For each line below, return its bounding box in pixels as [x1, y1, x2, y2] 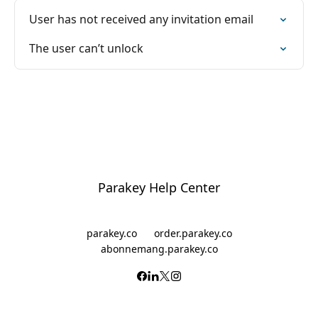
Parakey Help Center [98, 179, 220, 196]
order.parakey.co [153, 226, 232, 240]
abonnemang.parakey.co [100, 242, 218, 256]
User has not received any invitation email [29, 11, 253, 27]
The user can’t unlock [29, 40, 143, 56]
